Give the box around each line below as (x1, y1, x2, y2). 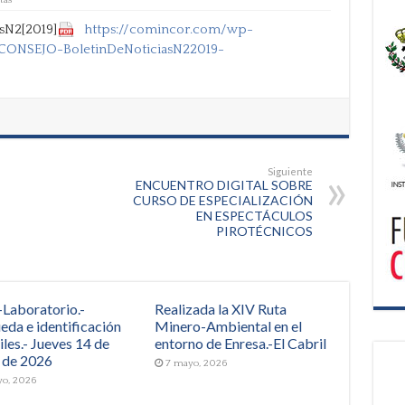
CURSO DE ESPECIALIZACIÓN (132, 192, 313, 208)
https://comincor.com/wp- (83, 21, 253, 37)
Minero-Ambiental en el (155, 316, 303, 334)
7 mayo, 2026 (165, 357, 228, 369)
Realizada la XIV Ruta (155, 299, 287, 317)
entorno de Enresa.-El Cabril (155, 334, 327, 352)
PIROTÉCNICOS (215, 222, 313, 239)
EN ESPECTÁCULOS (195, 207, 313, 223)
